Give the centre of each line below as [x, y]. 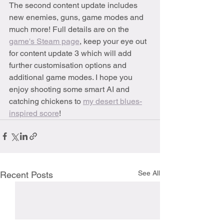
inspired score [34, 113]
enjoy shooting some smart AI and [70, 89]
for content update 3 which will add [71, 53]
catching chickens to [46, 101]
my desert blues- [112, 101]
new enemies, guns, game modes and [77, 17]
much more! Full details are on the [70, 29]
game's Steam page [44, 41]
